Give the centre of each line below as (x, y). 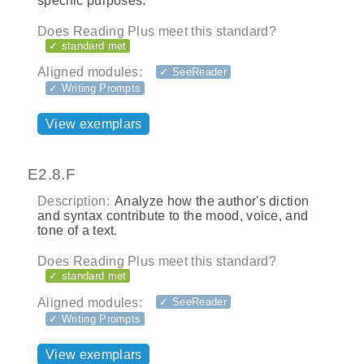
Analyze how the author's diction (210, 201)
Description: (74, 201)
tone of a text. (78, 230)
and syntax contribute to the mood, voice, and (173, 216)
